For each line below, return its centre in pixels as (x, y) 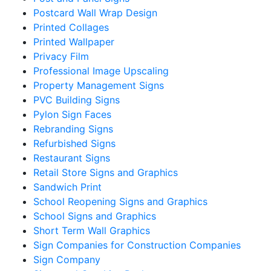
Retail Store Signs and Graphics (106, 172)
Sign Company (67, 259)
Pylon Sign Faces (72, 114)
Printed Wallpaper (74, 41)
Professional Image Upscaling (101, 70)
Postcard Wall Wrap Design (95, 12)
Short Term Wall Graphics (92, 230)
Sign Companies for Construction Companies (137, 245)
